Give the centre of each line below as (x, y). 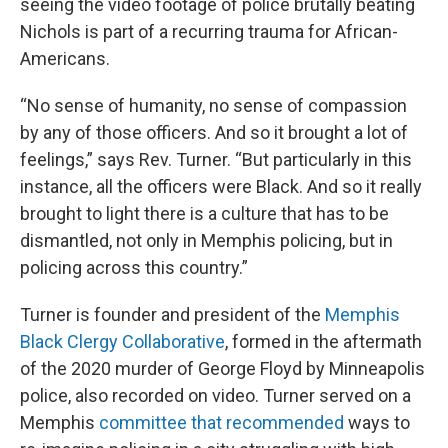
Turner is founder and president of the (172, 315)
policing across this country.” (134, 268)
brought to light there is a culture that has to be (204, 214)
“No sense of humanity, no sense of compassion (213, 106)
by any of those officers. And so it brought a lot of (214, 133)
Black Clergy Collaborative (122, 342)
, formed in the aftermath (323, 342)
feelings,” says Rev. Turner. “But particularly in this (216, 160)
